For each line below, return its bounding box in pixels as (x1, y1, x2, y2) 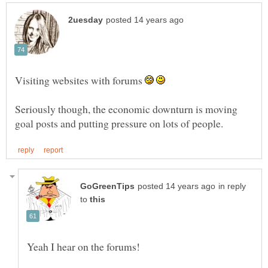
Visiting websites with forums (15, 73, 145, 88)
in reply (218, 182, 246, 191)
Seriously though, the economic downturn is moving (15, 102, 237, 117)
